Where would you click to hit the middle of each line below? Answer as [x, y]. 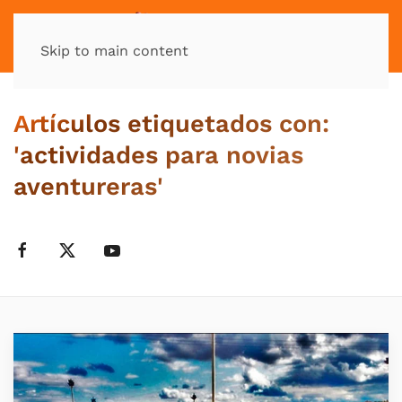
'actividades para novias [158, 155]
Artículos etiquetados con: [171, 124]
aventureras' [88, 187]
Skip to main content [114, 51]
